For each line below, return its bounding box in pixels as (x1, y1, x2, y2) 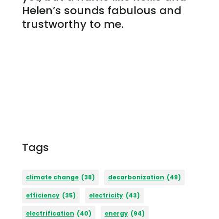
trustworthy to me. (22, 17, 124, 32)
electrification (25, 209, 74, 218)
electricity (88, 191, 123, 199)
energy (104, 209, 128, 218)
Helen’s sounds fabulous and (22, 3, 181, 19)
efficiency (25, 191, 60, 199)
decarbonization (108, 173, 164, 181)
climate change (25, 173, 79, 181)
